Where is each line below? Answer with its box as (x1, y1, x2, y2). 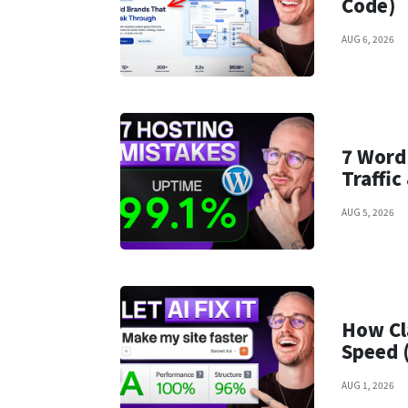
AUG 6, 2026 (342, 32, 395, 46)
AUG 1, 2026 (342, 378, 395, 393)
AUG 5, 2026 (342, 205, 395, 219)
